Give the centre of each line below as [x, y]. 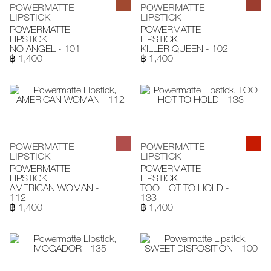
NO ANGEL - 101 [45, 49]
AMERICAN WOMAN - [54, 188]
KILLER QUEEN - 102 [184, 49]
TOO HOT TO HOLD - [185, 188]
